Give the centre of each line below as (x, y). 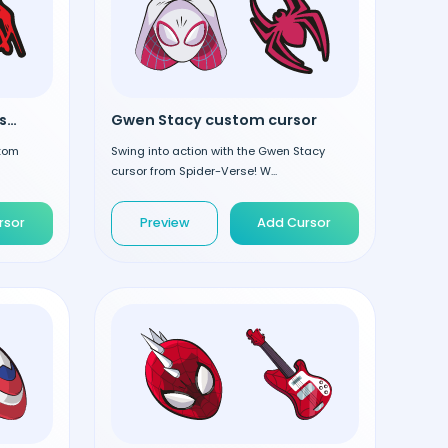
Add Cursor (294, 223)
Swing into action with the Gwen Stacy (218, 150)
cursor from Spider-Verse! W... (194, 170)
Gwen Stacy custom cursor (214, 119)
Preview (164, 223)
